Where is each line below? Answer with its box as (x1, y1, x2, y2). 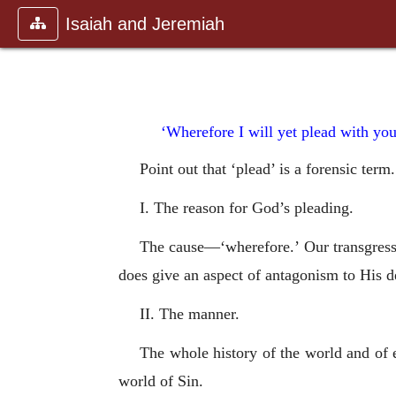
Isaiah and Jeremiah (65, 14, 225, 34)
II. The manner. (140, 304, 240, 323)
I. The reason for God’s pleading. (140, 198, 354, 217)
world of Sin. (118, 371, 203, 390)
